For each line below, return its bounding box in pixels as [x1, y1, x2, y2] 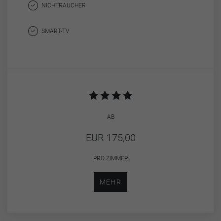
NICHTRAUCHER [41, 1, 86, 9]
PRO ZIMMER [93, 154, 128, 162]
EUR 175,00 [85, 131, 136, 144]
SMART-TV [41, 27, 70, 35]
